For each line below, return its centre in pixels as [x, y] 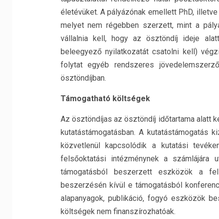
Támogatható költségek [105, 99]
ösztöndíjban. [83, 78]
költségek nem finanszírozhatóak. [118, 211]
